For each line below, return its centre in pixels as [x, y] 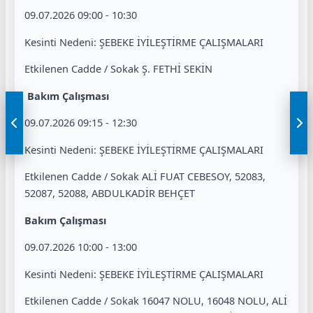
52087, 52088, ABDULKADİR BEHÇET [110, 193]
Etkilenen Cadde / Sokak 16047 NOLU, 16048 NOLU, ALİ [156, 301]
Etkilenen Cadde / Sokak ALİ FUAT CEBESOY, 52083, [145, 176]
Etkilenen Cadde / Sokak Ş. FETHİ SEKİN [118, 69]
